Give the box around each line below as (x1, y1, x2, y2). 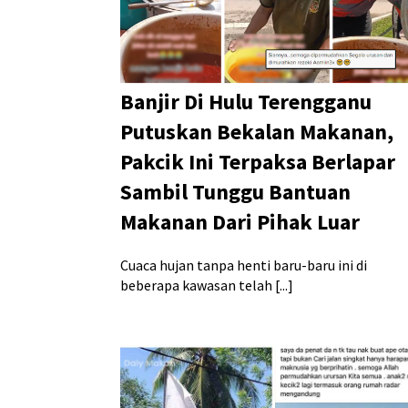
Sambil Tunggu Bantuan (120, 178, 351, 207)
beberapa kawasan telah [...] (120, 276, 293, 295)
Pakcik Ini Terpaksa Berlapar (120, 148, 395, 177)
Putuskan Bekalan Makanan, (120, 117, 393, 147)
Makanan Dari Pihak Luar (120, 208, 360, 237)
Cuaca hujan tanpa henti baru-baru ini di (120, 256, 367, 275)
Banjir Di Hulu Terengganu (120, 87, 372, 117)
